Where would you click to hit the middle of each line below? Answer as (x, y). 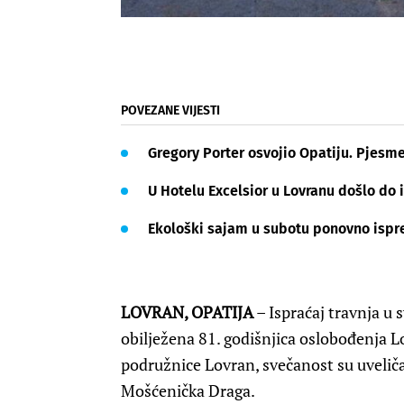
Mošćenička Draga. (188, 391)
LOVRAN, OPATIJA (187, 312)
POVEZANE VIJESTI (170, 111)
